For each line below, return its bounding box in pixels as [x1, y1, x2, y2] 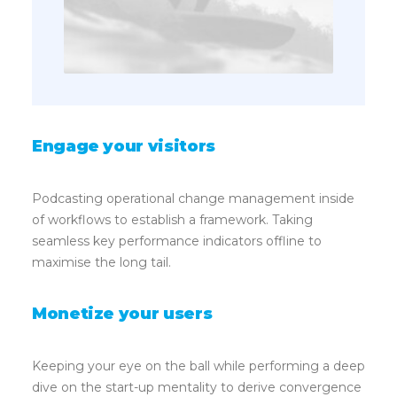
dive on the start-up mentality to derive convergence [32, 379, 362, 395]
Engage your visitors [32, 136, 215, 156]
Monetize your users [32, 304, 213, 323]
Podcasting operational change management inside [32, 191, 354, 206]
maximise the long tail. [32, 254, 171, 270]
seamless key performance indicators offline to [32, 233, 322, 249]
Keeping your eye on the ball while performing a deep [32, 358, 365, 374]
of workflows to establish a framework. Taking [32, 212, 313, 228]
